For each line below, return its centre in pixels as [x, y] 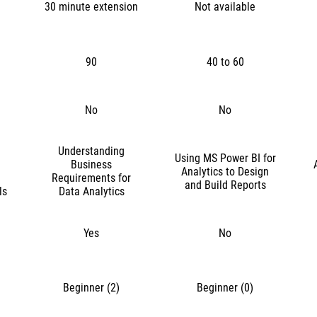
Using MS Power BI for [225, 158]
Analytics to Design [225, 171]
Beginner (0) [225, 288]
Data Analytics [91, 191]
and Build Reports [225, 185]
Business [92, 165]
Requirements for [92, 178]
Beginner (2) [92, 288]
